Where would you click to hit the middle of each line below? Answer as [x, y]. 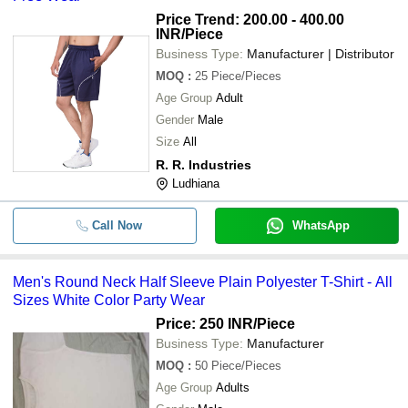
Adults [233, 388]
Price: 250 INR [204, 324]
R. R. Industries [204, 165]
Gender [175, 120]
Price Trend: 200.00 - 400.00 [250, 20]
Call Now [117, 225]
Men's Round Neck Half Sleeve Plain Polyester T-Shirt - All [203, 282]
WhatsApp [321, 225]
